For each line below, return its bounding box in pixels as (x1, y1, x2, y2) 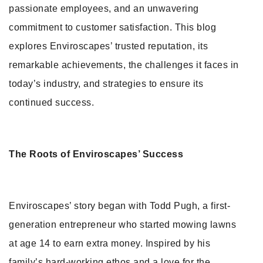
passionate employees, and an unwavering (9, 4, 199, 14)
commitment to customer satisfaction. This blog (9, 22, 216, 32)
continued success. (9, 97, 94, 107)
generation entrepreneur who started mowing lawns (9, 220, 236, 230)
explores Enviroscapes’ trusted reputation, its (9, 41, 208, 51)
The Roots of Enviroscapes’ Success (9, 149, 183, 159)
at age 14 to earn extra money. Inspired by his (9, 238, 210, 248)
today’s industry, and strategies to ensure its (9, 79, 203, 89)
